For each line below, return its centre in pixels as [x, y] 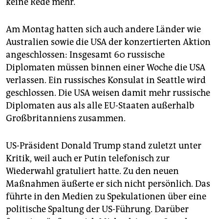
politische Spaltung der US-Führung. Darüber [97, 209]
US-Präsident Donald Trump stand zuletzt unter [104, 146]
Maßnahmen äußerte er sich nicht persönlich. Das [108, 184]
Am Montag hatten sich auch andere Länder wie [103, 30]
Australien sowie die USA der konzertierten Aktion [108, 42]
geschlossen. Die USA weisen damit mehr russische [108, 93]
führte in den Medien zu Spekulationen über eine [106, 197]
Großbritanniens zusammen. [66, 119]
